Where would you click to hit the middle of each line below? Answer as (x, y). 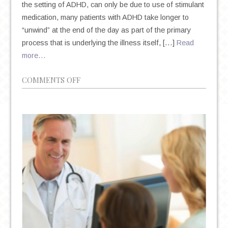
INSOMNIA (98, 143)
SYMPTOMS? (102, 207)
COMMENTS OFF (51, 80)
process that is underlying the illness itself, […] (99, 43)
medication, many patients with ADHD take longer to (105, 18)
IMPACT (93, 169)
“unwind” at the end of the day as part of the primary (106, 30)
